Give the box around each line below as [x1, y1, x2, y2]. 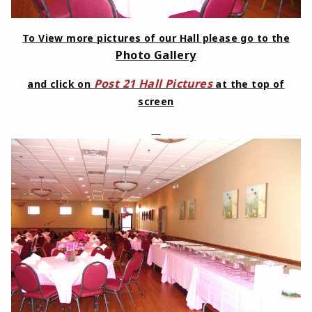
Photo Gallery [116, 47, 196, 63]
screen [138, 94, 174, 108]
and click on [27, 77, 94, 91]
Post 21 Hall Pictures [93, 75, 216, 91]
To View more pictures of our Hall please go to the [22, 31, 290, 45]
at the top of [215, 77, 285, 91]
